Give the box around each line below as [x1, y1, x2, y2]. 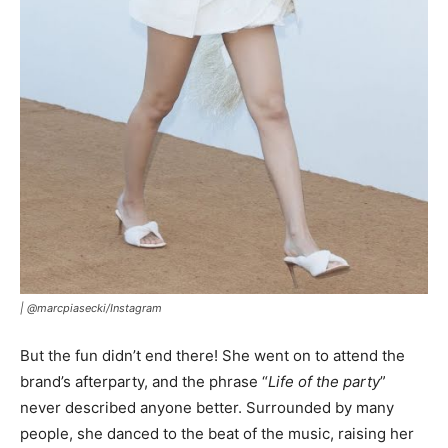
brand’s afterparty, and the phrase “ [20, 371, 268, 391]
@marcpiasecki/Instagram [27, 300, 162, 315]
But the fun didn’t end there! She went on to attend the [20, 345, 405, 365]
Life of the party [268, 371, 380, 391]
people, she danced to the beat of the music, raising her [20, 423, 414, 443]
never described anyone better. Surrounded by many [20, 397, 394, 417]
